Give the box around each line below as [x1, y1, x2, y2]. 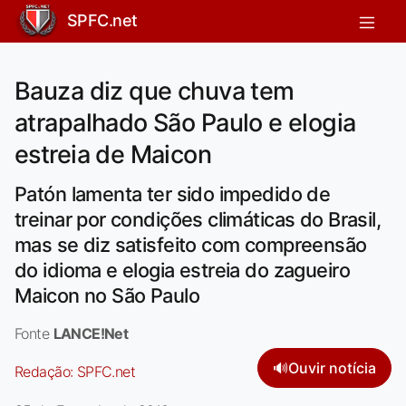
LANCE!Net [53, 324, 129, 343]
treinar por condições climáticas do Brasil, [14, 207, 382, 231]
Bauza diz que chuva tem [14, 75, 295, 106]
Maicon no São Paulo [14, 283, 199, 307]
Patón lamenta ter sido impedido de [14, 181, 331, 206]
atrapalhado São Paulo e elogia [14, 107, 356, 138]
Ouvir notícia [288, 358, 376, 377]
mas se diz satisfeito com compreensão [14, 232, 367, 256]
